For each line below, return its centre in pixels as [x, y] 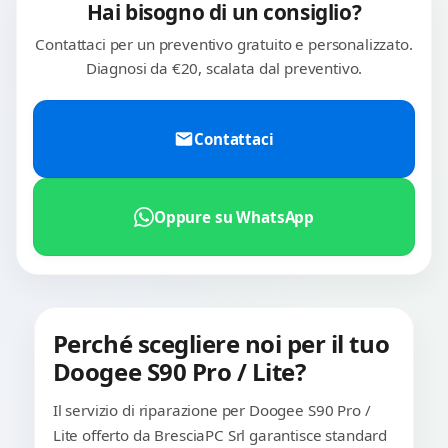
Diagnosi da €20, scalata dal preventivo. [224, 68]
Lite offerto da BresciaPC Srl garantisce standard [220, 435]
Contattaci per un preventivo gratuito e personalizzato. [224, 44]
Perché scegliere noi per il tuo [221, 344]
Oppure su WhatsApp [234, 216]
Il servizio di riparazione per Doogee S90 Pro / [211, 410]
